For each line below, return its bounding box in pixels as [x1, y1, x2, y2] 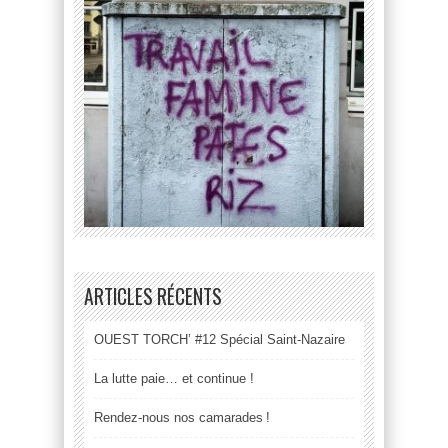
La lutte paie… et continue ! [94, 370, 254, 386]
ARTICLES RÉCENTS [84, 281, 222, 311]
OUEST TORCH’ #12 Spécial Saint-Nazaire [94, 331, 345, 347]
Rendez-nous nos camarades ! [94, 409, 270, 425]
